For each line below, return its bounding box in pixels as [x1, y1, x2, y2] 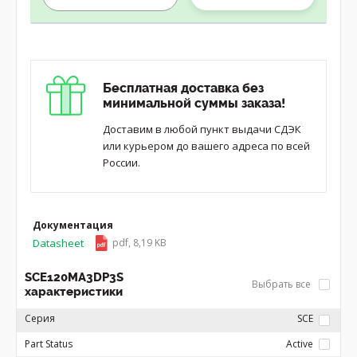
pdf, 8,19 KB [112, 236, 167, 249]
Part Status [25, 337, 73, 351]
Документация [33, 218, 113, 232]
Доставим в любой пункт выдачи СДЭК [103, 122, 301, 136]
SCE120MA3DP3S [25, 270, 124, 284]
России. [103, 155, 140, 170]
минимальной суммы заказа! [103, 96, 285, 111]
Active [286, 337, 313, 351]
